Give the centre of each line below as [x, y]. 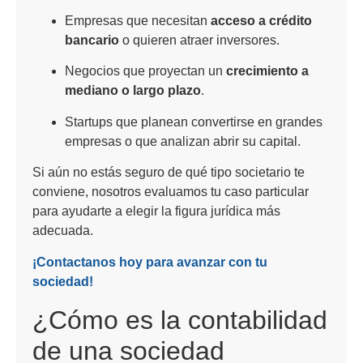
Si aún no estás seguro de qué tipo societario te [169, 173]
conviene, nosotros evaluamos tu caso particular [171, 192]
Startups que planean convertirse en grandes [194, 122]
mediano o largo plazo [133, 91]
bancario [92, 41]
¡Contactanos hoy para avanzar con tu [150, 262]
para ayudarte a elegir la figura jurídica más [156, 211]
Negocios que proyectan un [145, 71]
